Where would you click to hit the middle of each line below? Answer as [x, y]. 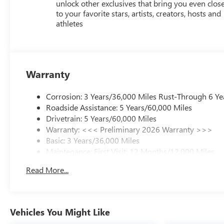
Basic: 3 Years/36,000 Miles [93, 140]
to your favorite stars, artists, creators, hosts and [139, 13]
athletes [70, 23]
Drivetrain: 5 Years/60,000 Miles [101, 118]
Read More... [47, 169]
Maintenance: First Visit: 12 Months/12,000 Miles [130, 151]
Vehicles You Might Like [60, 212]
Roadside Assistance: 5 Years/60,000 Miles [119, 107]
